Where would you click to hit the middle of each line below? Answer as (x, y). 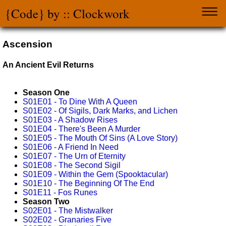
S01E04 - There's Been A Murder (81, 129)
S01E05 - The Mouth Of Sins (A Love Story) (100, 138)
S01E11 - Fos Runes (60, 193)
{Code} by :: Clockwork (67, 13)
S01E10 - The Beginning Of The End (89, 184)
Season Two (46, 202)
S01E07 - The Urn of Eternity (74, 156)
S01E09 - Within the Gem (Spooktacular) (95, 175)
